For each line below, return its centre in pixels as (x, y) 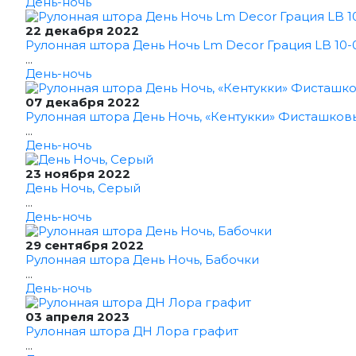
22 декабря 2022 (82, 31)
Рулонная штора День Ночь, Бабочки (142, 259)
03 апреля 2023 (77, 317)
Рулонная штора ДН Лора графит (132, 331)
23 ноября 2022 (78, 174)
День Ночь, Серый (83, 188)
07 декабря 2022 (83, 102)
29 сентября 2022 (85, 245)
